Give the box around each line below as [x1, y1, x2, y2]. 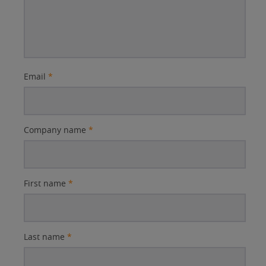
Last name [24, 231, 65, 243]
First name [24, 178, 66, 189]
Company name [24, 124, 86, 136]
